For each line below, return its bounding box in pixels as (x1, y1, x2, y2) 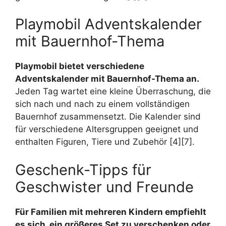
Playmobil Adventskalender (15, 15, 202, 33)
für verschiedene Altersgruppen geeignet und (15, 124, 199, 135)
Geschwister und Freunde (15, 178, 194, 196)
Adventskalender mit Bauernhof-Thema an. (15, 74, 199, 84)
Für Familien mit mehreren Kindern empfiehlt (15, 206, 206, 217)
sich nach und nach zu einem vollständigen (15, 99, 190, 109)
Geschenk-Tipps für (15, 160, 151, 179)
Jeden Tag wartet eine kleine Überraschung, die (15, 86, 211, 97)
